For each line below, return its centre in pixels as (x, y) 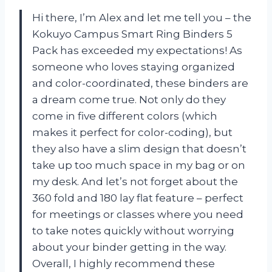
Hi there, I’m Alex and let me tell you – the (142, 18)
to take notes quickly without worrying (133, 231)
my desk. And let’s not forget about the (135, 182)
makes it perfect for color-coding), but (132, 133)
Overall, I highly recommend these (124, 264)
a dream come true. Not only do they (129, 100)
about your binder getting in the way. (129, 247)
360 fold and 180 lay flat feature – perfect (138, 198)
